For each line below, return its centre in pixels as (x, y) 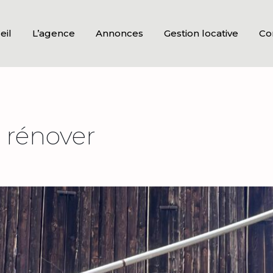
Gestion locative (201, 33)
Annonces (119, 33)
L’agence (53, 33)
